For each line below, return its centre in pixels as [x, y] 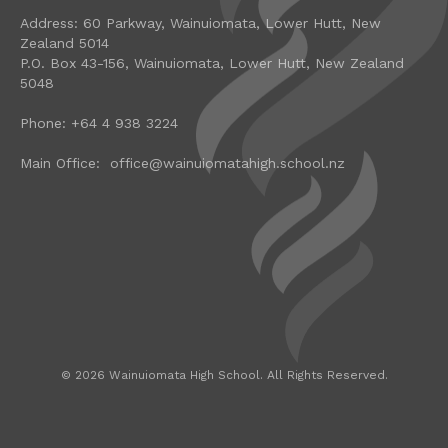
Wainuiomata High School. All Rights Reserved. [246, 375]
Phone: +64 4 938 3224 [99, 123]
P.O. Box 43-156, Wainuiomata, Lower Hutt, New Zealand [212, 63]
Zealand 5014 [64, 43]
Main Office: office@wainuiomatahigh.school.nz [182, 163]
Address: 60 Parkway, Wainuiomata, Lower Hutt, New [200, 23]
